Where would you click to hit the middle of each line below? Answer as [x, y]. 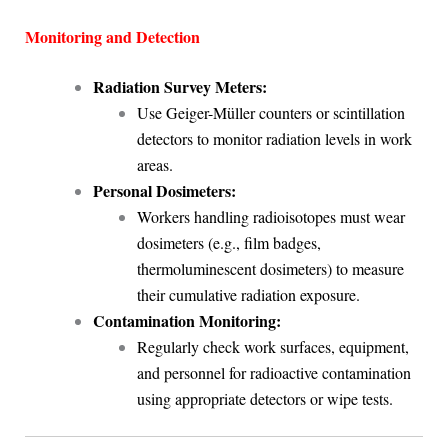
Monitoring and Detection [112, 36]
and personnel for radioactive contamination [273, 372]
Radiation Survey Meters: [179, 86]
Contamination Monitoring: [186, 320]
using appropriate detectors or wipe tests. [264, 398]
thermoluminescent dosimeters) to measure [270, 268]
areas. [154, 164]
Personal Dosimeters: [164, 190]
